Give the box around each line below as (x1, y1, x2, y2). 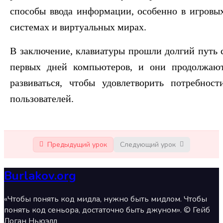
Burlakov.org (4, 168, 76, 184)
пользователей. (10, 93, 74, 104)
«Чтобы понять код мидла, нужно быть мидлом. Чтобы (4, 194, 207, 205)
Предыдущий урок (47, 139, 107, 149)
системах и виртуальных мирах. (10, 21, 146, 32)
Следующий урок (120, 139, 176, 149)
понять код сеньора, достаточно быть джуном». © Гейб (4, 205, 210, 216)
